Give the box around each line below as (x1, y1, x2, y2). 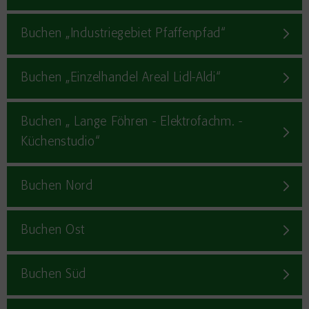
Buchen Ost (21, 223, 86, 237)
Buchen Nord (21, 179, 93, 193)
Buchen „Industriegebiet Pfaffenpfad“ (21, 27, 226, 41)
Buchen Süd (21, 268, 87, 281)
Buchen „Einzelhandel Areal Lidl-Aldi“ (21, 71, 221, 85)
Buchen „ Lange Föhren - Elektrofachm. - (21, 115, 243, 129)
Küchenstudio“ (21, 135, 100, 149)
